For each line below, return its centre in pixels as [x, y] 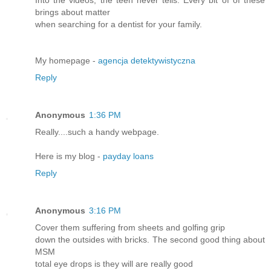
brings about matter [73, 12]
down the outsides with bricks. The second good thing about [150, 240]
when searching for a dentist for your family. [119, 24]
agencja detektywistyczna [147, 61]
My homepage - [67, 61]
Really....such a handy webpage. [97, 132]
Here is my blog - [69, 156]
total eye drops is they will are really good [114, 264]
